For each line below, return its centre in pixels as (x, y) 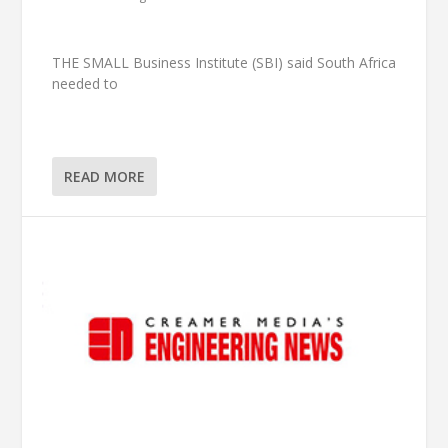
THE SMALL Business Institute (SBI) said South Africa (224, 63)
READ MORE (105, 176)
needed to (85, 84)
